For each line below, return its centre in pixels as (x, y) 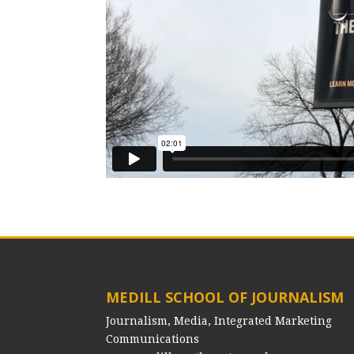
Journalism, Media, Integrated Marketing (219, 320)
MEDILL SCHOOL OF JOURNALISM (225, 297)
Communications (153, 339)
